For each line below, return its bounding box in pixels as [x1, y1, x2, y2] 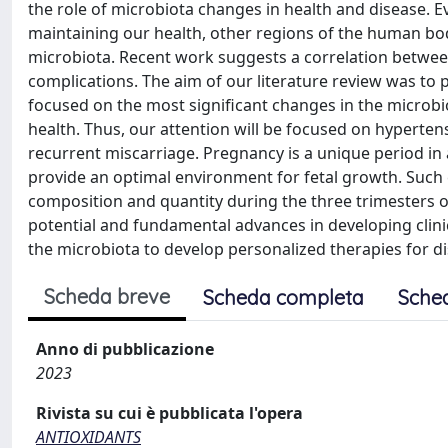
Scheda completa [203, 284, 364, 310]
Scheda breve [44, 283, 170, 309]
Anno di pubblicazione [36, 337, 214, 360]
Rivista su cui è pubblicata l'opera [36, 401, 303, 424]
